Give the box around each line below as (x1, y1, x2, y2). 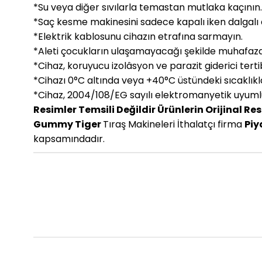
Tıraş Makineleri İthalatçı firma (103, 118, 244, 132)
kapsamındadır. (33, 132, 105, 146)
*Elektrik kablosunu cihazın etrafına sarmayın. (33, 30, 243, 44)
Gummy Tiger (33, 118, 103, 132)
